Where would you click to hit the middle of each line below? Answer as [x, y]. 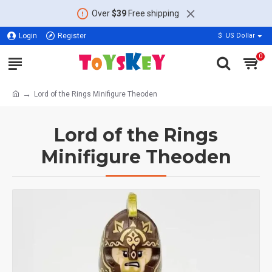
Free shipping [152, 13]
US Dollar [240, 36]
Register [72, 36]
